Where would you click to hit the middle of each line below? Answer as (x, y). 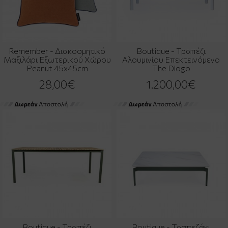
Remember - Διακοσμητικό (57, 50)
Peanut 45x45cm (57, 68)
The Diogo (171, 68)
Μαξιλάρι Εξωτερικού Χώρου (57, 59)
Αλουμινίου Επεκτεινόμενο (171, 59)
